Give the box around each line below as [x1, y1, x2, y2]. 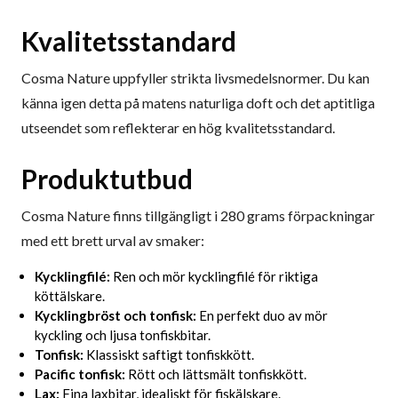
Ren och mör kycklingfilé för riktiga [110, 268, 318, 285]
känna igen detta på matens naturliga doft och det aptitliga [21, 94, 375, 112]
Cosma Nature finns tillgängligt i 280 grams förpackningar [21, 207, 375, 225]
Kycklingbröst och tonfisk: [35, 307, 196, 324]
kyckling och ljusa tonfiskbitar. [35, 327, 211, 344]
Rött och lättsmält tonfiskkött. [125, 366, 306, 383]
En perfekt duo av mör [196, 307, 328, 324]
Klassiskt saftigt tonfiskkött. [84, 346, 254, 363]
